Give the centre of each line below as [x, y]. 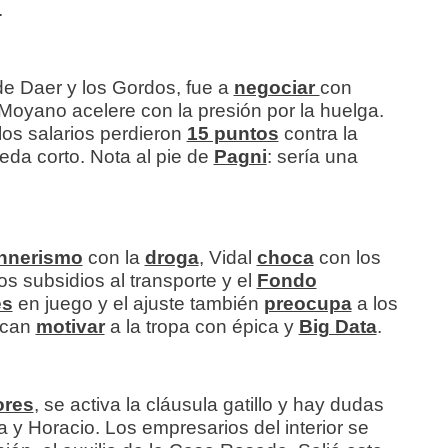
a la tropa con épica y [204, 327]
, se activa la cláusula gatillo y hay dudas [208, 405]
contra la [318, 134]
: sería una [312, 157]
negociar [276, 88]
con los [349, 258]
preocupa [307, 304]
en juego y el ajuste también [138, 304]
